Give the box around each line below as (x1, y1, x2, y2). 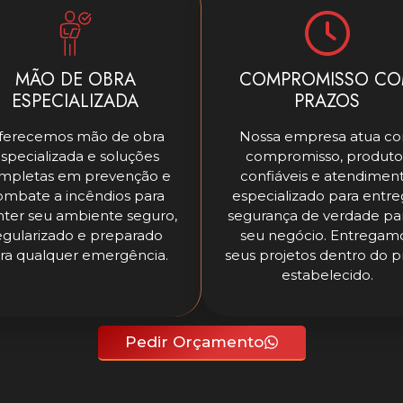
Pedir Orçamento (124, 333, 264, 352)
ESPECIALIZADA (12, 88, 139, 115)
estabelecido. (281, 266, 373, 284)
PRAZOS (294, 88, 360, 115)
